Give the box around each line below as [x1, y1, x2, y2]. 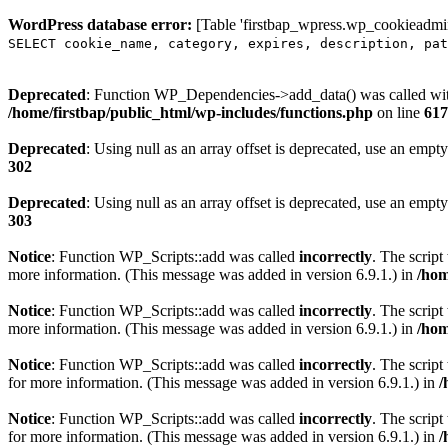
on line [373, 104, 424, 121]
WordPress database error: [8, 16, 192, 33]
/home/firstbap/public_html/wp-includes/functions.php [8, 104, 373, 121]
